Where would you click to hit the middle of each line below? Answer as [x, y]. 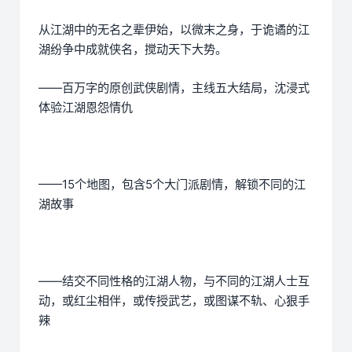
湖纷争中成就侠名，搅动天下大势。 [133, 49]
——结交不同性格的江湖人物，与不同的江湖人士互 [174, 280]
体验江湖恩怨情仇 [86, 107]
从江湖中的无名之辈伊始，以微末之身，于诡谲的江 [174, 29]
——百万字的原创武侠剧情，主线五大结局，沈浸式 [174, 87]
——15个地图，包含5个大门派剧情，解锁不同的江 [172, 184]
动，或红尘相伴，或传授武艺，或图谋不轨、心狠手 [174, 300]
